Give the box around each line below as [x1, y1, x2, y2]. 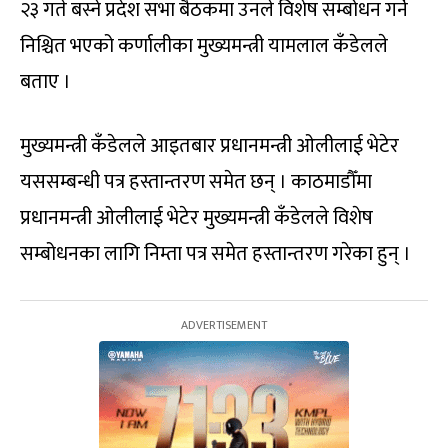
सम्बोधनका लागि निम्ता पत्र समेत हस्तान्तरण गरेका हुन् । [20, 236, 411, 271]
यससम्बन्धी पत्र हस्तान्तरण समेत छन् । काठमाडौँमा [20, 164, 372, 199]
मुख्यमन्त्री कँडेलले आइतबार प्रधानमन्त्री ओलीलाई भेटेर [20, 128, 399, 163]
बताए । [20, 64, 71, 99]
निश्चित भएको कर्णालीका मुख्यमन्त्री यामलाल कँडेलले [20, 28, 388, 63]
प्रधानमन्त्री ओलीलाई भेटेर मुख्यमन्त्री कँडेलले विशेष [20, 200, 373, 235]
